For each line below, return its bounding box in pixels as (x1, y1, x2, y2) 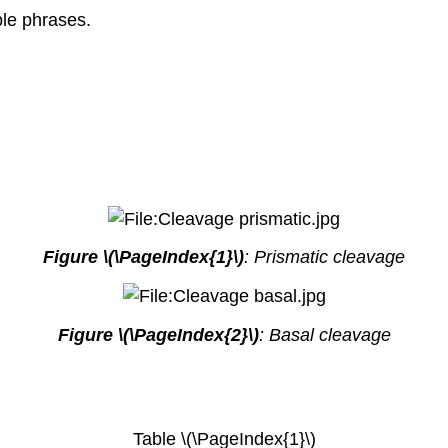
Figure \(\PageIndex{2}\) (57, 325, 259, 346)
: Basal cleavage (258, 325, 391, 346)
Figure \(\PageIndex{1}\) (43, 247, 244, 268)
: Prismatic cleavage (244, 247, 405, 268)
